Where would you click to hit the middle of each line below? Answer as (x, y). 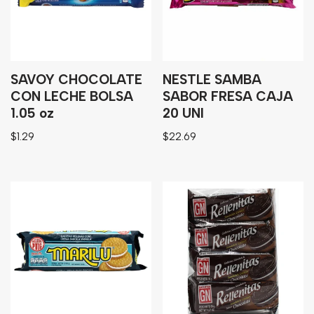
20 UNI (184, 113)
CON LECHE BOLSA (72, 96)
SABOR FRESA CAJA (228, 96)
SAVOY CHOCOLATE (76, 79)
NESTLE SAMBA (212, 79)
